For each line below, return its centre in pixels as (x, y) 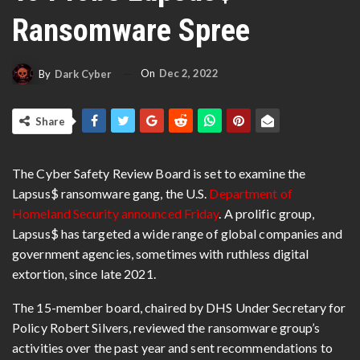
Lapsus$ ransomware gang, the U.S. (111, 194)
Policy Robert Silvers (71, 328)
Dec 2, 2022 (189, 73)
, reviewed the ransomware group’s (225, 328)
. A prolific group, (267, 214)
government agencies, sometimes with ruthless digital (161, 254)
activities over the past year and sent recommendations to (172, 348)
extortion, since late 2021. (85, 274)
